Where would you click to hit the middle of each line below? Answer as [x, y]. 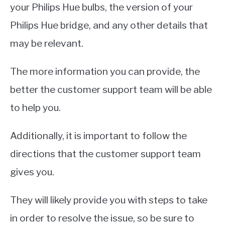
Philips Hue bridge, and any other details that [109, 25]
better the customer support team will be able [111, 89]
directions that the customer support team [105, 153]
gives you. [32, 172]
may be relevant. [47, 43]
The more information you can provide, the [105, 71]
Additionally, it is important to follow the [98, 135]
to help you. [35, 107]
